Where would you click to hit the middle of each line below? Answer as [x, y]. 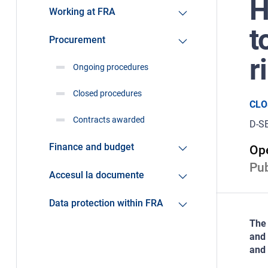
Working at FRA [82, 12]
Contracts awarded [109, 120]
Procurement [77, 40]
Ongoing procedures [110, 67]
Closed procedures [107, 94]
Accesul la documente [96, 175]
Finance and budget [91, 147]
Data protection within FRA [106, 203]
